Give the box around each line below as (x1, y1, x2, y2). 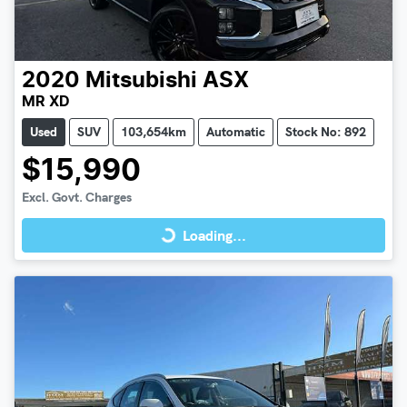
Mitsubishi (85, 69, 197, 92)
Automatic (206, 123, 265, 140)
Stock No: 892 (285, 123, 366, 140)
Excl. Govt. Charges (22, 188, 132, 205)
